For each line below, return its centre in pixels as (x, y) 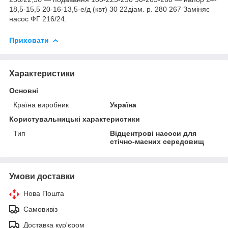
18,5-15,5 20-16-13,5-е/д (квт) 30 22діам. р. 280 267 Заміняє (109, 9)
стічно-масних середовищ (157, 141)
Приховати (29, 40)
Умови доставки (42, 176)
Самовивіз (40, 209)
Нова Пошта (44, 193)
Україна (123, 105)
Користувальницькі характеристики (75, 119)
